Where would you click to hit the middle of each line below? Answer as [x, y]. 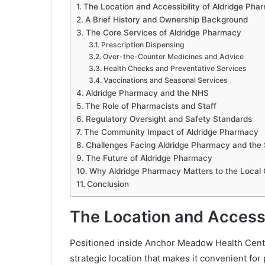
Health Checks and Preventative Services [175, 68]
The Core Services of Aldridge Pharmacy [163, 32]
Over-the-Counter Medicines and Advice [173, 56]
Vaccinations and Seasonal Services [165, 80]
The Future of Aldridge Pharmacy [149, 158]
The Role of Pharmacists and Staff [151, 106]
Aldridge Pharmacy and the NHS [147, 93]
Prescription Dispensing [143, 44]
